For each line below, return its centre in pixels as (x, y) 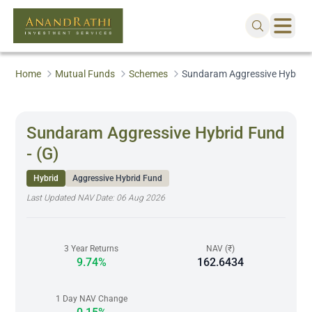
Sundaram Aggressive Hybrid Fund (156, 133)
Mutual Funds (85, 74)
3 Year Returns (92, 249)
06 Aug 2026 (141, 198)
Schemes (149, 74)
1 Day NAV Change (91, 299)
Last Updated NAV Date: (72, 198)
